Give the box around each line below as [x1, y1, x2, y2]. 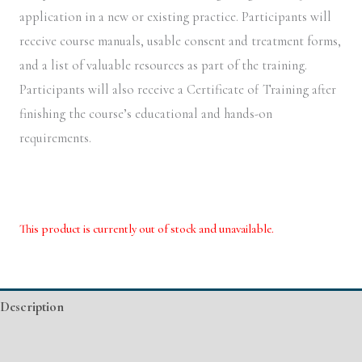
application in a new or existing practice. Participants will [19, 9, 331, 26]
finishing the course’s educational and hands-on [19, 106, 272, 123]
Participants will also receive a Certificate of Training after [19, 82, 336, 99]
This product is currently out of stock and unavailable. [19, 221, 274, 236]
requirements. [19, 130, 95, 147]
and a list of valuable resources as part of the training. [19, 57, 307, 74]
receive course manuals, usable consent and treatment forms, [19, 33, 341, 50]
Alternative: [19, 250, 82, 267]
